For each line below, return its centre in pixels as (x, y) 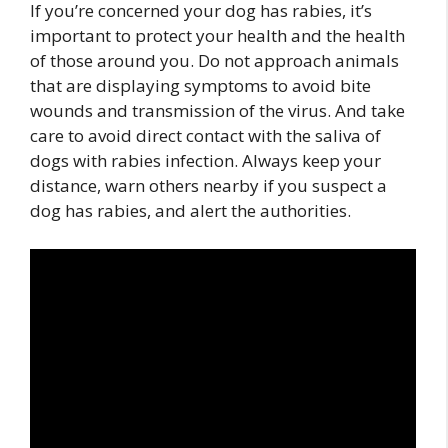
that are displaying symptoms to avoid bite (200, 86)
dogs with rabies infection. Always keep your (205, 161)
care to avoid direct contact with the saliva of (205, 136)
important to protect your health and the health (217, 36)
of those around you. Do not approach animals (214, 61)
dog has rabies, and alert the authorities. (190, 211)
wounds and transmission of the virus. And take (217, 111)
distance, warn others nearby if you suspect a (208, 186)
